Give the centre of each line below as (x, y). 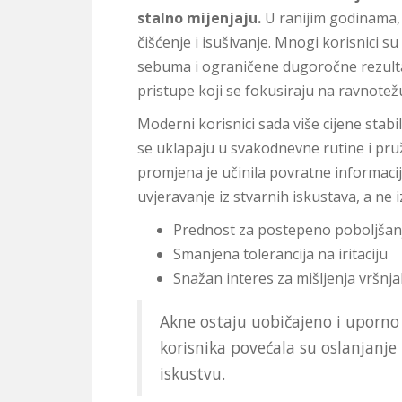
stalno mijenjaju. (199, 18)
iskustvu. (192, 373)
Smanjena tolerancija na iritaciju (280, 254)
